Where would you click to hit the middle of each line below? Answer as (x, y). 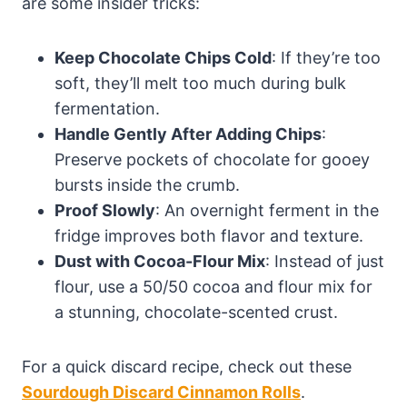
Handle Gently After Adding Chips (188, 134)
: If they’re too (326, 57)
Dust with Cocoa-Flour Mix (160, 261)
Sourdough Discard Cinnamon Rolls (161, 392)
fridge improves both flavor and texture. (209, 235)
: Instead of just (325, 261)
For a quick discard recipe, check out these (187, 366)
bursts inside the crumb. (147, 184)
